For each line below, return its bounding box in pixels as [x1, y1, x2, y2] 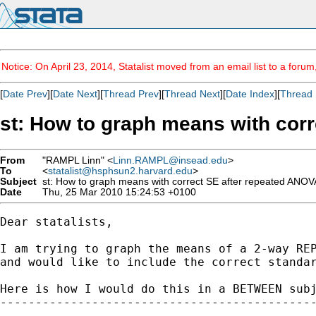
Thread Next [164, 88, 220, 99]
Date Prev [3, 88, 47, 99]
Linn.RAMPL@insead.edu [113, 154, 228, 166]
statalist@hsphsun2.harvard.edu [48, 165, 193, 176]
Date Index [226, 88, 274, 99]
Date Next [53, 88, 97, 99]
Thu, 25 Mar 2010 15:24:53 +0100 [37, 186, 196, 197]
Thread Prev [103, 88, 159, 99]
